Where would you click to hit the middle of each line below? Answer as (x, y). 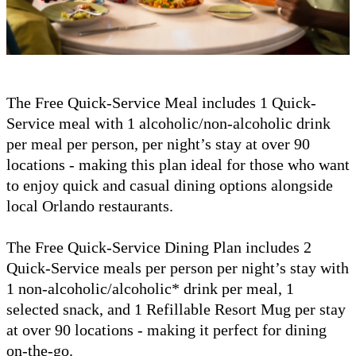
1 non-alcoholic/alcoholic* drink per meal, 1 (150, 288)
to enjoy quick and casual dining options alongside (170, 185)
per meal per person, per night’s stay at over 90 (158, 143)
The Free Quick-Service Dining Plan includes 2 (159, 247)
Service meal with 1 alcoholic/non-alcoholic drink (168, 123)
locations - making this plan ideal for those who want (178, 164)
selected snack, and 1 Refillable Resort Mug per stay (176, 309)
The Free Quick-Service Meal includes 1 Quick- (161, 102)
